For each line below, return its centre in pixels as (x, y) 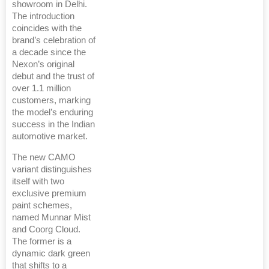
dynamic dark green (51, 254)
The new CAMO (44, 158)
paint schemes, (42, 206)
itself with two (38, 182)
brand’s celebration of (54, 41)
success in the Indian (53, 125)
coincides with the (47, 29)
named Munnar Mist (51, 218)
